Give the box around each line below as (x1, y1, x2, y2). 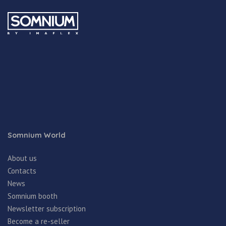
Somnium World (8, 130, 66, 140)
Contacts (8, 165, 36, 176)
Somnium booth (8, 191, 58, 201)
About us (8, 153, 37, 163)
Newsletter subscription (8, 203, 86, 213)
